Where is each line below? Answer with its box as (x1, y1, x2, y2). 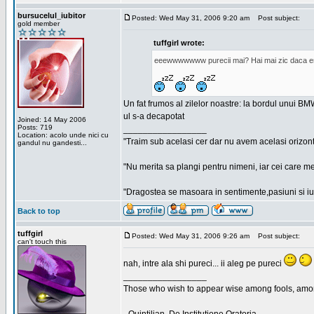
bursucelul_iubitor (18, 11, 86, 20)
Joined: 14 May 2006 (18, 116, 86, 123)
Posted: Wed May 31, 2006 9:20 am (132, 14, 250, 22)
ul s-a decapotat (123, 111, 184, 121)
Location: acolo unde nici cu (18, 131, 109, 139)
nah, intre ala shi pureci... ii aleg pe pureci (123, 259, 284, 268)
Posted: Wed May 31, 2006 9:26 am (132, 232, 250, 240)
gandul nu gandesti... (18, 139, 87, 146)
